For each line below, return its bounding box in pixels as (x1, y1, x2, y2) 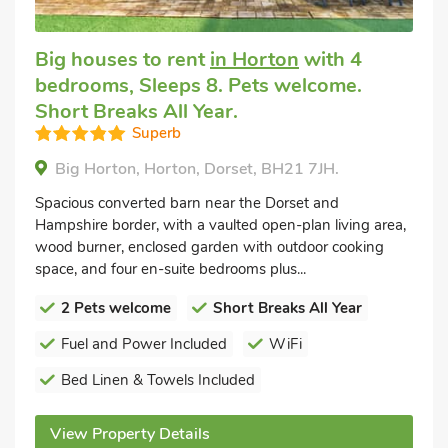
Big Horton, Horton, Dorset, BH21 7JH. (55, 158, 339, 180)
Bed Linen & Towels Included (61, 370, 255, 390)
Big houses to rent (35, 46, 210, 73)
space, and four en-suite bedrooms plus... (35, 259, 306, 279)
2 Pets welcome (61, 298, 171, 318)
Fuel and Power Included (61, 334, 227, 354)
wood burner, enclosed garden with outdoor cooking (35, 237, 384, 257)
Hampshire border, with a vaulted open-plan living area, (35, 215, 406, 235)
